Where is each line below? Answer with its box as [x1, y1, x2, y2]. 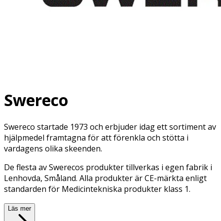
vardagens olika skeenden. [4, 143, 102, 154]
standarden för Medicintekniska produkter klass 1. [4, 183, 190, 194]
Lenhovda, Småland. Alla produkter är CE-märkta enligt [4, 172, 207, 184]
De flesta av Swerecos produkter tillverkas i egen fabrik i [4, 161, 212, 173]
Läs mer [8, 204, 31, 212]
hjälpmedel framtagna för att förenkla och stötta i [4, 132, 188, 143]
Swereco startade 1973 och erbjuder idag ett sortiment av [4, 121, 216, 132]
